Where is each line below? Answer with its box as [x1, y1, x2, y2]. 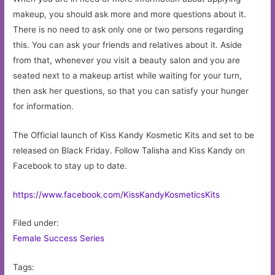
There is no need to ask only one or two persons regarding [13, 24, 244, 34]
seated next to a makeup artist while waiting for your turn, [13, 70, 242, 80]
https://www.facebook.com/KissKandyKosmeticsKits [13, 189, 220, 199]
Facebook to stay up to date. [13, 160, 133, 171]
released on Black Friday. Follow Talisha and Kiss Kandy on [13, 145, 246, 155]
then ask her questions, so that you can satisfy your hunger [13, 85, 249, 96]
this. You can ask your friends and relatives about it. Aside [13, 39, 242, 50]
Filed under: [13, 218, 60, 228]
